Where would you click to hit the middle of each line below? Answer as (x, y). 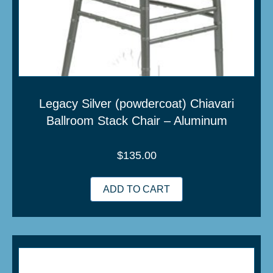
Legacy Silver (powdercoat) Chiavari (136, 103)
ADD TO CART (136, 189)
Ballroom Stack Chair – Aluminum (136, 120)
